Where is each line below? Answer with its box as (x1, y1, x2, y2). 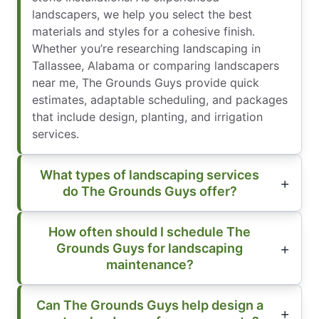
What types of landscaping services (40, 167, 259, 183)
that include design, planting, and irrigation (32, 110, 263, 125)
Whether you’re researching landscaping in (32, 41, 261, 56)
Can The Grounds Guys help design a (36, 298, 263, 313)
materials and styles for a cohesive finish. (32, 24, 255, 39)
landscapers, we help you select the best (32, 7, 252, 22)
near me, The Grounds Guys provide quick (32, 75, 259, 90)
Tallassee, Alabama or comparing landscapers (32, 58, 279, 73)
